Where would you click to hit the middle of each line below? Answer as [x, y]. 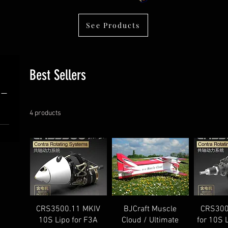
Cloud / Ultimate [150, 221]
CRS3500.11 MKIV [68, 209]
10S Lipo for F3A [68, 221]
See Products [113, 25]
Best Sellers [58, 75]
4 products [45, 113]
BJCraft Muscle [150, 209]
